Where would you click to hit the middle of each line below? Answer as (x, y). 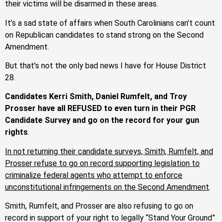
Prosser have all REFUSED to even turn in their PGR (100, 109)
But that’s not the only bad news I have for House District (106, 65)
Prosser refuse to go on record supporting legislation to (102, 163)
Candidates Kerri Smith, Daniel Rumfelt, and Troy (96, 97)
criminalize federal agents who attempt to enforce (94, 175)
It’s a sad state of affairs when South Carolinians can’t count (110, 23)
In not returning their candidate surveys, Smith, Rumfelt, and (109, 151)
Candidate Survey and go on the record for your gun (102, 120)
